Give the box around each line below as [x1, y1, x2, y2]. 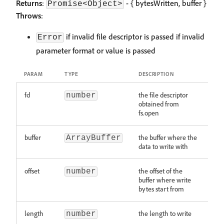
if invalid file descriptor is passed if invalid [64, 31, 204, 41]
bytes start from [138, 184, 184, 193]
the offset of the [138, 166, 182, 175]
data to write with [138, 142, 188, 150]
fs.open [138, 108, 159, 117]
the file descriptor [138, 90, 188, 99]
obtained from [138, 99, 179, 108]
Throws [16, 10, 41, 20]
